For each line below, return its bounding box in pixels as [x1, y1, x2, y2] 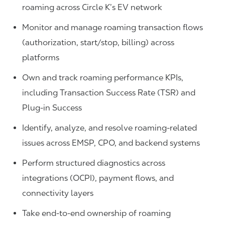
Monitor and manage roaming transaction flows [22, 23, 203, 33]
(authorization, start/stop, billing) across [22, 38, 174, 48]
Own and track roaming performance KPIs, [22, 73, 183, 83]
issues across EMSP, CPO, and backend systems [22, 138, 200, 148]
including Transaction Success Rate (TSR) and [22, 88, 195, 98]
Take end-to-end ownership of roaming [22, 208, 171, 218]
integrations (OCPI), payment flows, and [22, 173, 174, 183]
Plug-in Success [22, 103, 82, 113]
